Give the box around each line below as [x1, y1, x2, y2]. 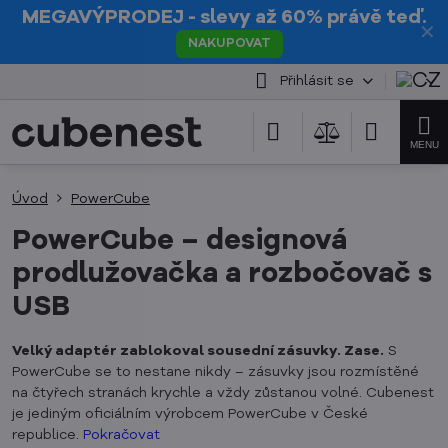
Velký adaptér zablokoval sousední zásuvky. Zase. [12, 344, 384, 358]
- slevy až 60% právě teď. [183, 8, 427, 28]
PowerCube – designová [12, 228, 347, 256]
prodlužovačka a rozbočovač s [12, 261, 432, 289]
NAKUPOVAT [187, 37, 271, 50]
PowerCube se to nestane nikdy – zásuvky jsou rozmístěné [12, 365, 419, 379]
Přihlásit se [279, 74, 354, 88]
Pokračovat [83, 428, 160, 442]
